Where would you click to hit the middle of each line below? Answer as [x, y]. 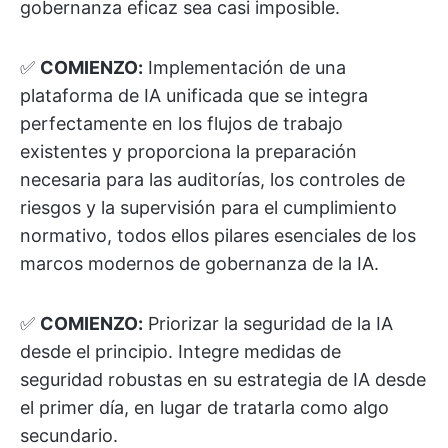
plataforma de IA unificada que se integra [194, 95]
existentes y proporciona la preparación [188, 151]
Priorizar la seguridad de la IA [268, 323]
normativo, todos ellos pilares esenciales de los [218, 235]
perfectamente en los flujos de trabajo [181, 123]
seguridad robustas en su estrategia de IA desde [223, 379]
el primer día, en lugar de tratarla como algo [204, 407]
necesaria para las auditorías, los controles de [212, 179]
